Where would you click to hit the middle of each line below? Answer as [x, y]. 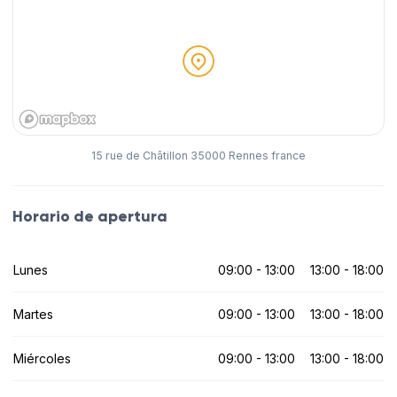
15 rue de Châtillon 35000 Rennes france [198, 156]
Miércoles [42, 358]
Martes [33, 314]
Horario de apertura [90, 217]
